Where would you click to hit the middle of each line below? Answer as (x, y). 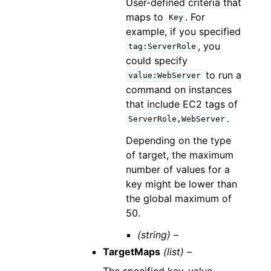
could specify (156, 60)
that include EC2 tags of (181, 104)
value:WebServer (164, 76)
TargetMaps (131, 251)
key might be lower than (181, 184)
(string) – (158, 234)
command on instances (178, 89)
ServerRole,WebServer (176, 119)
